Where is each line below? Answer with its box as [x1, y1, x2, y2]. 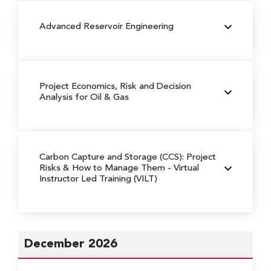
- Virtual [168, 163, 199, 173]
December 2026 [24, 238, 117, 250]
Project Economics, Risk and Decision [39, 82, 191, 91]
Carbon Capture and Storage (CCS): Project [39, 152, 216, 162]
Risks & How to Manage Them [39, 163, 168, 173]
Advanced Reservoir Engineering [39, 22, 174, 31]
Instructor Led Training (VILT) [39, 174, 157, 184]
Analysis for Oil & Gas [39, 93, 129, 102]
